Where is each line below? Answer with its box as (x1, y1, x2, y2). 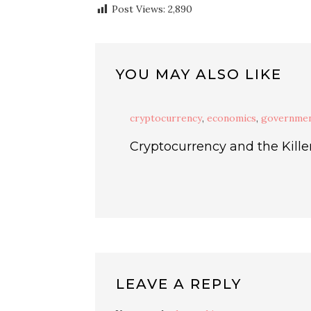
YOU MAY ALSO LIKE (116, 66, 282, 83)
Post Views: (112, 3, 165, 15)
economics (207, 112, 256, 124)
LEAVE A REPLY (116, 276, 242, 292)
